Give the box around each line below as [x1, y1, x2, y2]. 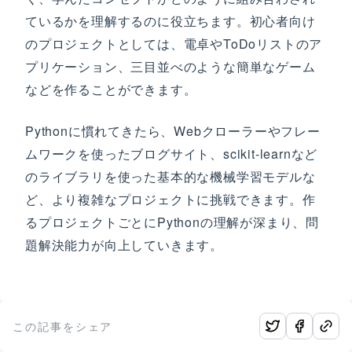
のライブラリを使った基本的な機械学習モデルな [25, 167, 316, 185]
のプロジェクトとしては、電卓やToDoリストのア [25, 35, 323, 53]
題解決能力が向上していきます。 [25, 236, 223, 254]
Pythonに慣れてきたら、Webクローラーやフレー [25, 122, 321, 140]
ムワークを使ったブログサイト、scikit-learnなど [25, 145, 318, 163]
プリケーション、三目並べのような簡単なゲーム [25, 57, 316, 75]
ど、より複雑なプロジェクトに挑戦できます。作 [25, 190, 316, 208]
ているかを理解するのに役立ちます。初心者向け [25, 12, 316, 30]
